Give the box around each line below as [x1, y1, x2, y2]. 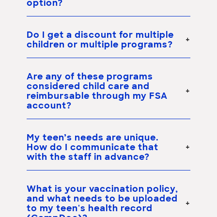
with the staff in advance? [27, 153, 150, 162]
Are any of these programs [27, 72, 153, 82]
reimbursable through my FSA [27, 92, 168, 101]
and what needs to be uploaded [27, 194, 178, 204]
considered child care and [27, 82, 150, 92]
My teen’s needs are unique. [27, 133, 159, 143]
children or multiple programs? [27, 40, 173, 50]
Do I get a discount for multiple [27, 31, 174, 40]
